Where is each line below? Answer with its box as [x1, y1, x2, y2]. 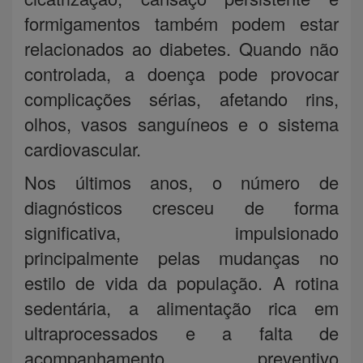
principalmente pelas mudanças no [24, 244, 339, 270]
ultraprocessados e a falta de [24, 319, 339, 345]
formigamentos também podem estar [24, 10, 339, 36]
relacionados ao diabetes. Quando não [24, 35, 339, 61]
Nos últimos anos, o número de [24, 169, 339, 194]
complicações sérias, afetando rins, [24, 85, 339, 111]
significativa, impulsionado [24, 219, 339, 245]
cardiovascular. [24, 135, 141, 161]
